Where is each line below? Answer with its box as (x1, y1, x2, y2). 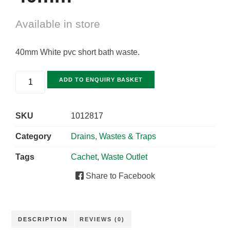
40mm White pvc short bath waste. (15, 48, 140, 57)
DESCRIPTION (18, 216, 68, 222)
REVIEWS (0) (79, 216, 125, 222)
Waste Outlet (101, 152, 147, 162)
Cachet (71, 152, 97, 162)
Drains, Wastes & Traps (71, 132, 156, 141)
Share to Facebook (83, 171, 155, 181)
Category (15, 132, 51, 141)
